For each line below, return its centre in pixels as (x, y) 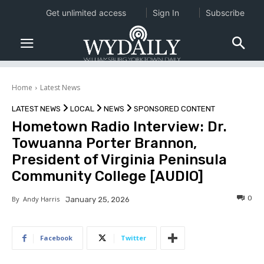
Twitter (133, 238)
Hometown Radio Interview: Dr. (119, 127)
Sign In (166, 13)
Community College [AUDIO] (108, 176)
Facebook (56, 238)
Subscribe (225, 13)
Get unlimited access (86, 13)
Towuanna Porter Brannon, (104, 143)
